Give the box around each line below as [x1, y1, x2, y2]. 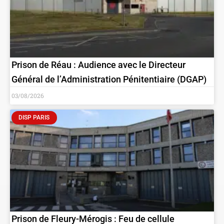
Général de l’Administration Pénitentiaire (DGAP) [11, 74, 206, 85]
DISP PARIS [18, 114, 50, 121]
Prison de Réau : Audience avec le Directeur [11, 59, 185, 70]
